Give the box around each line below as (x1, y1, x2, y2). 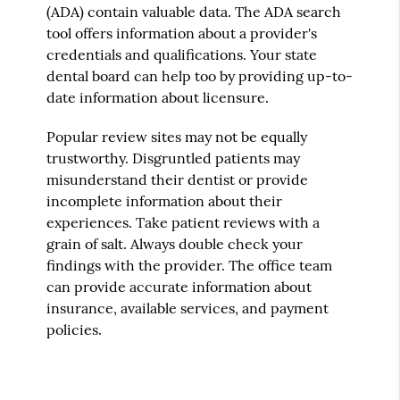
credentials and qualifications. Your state (46, 45, 318, 63)
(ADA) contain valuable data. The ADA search (46, 2, 342, 21)
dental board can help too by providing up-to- (46, 66, 354, 85)
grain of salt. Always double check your (46, 234, 304, 253)
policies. (46, 320, 103, 338)
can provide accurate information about (46, 277, 312, 296)
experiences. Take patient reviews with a (46, 212, 321, 231)
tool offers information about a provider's (46, 23, 318, 42)
